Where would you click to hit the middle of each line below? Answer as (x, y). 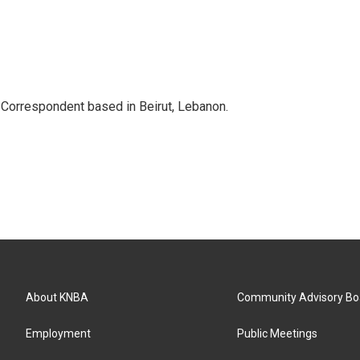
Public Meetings (278, 333)
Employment (58, 333)
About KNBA (57, 297)
